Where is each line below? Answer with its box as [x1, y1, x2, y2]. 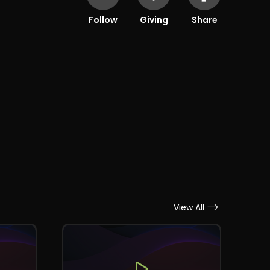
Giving [139, 13, 168, 26]
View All [174, 201, 205, 213]
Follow [89, 13, 118, 26]
